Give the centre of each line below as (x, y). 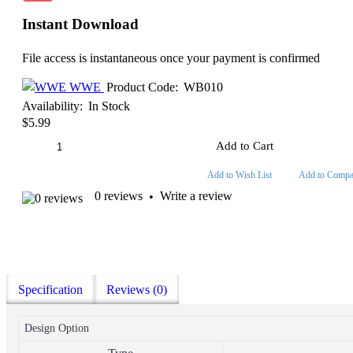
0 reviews (119, 196)
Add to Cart (244, 146)
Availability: (52, 106)
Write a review (196, 196)
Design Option (57, 329)
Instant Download (80, 24)
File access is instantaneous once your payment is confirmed (171, 58)
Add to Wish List (239, 175)
